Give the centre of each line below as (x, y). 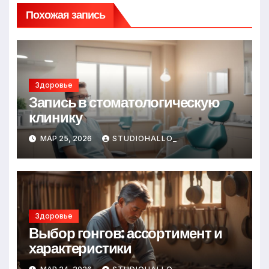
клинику (55, 117)
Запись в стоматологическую (124, 102)
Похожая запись (65, 14)
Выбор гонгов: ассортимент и (125, 233)
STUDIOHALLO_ (144, 138)
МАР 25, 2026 (66, 138)
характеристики (80, 248)
